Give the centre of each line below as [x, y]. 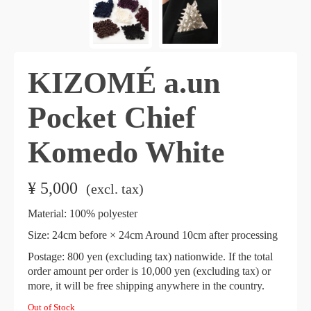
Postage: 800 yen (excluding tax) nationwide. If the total [150, 256]
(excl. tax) [115, 188]
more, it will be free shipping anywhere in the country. [146, 285]
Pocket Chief [112, 117]
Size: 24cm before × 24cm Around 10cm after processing [153, 235]
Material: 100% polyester [83, 213]
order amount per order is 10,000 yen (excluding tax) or [149, 271]
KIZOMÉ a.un [124, 83]
